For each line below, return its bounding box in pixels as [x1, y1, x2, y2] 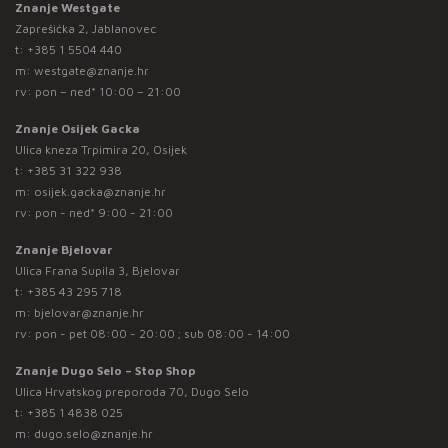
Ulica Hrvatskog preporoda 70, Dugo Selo [15, 383, 249, 399]
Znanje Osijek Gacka [15, 120, 140, 136]
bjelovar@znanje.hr [34, 304, 144, 320]
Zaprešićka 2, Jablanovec [15, 20, 156, 36]
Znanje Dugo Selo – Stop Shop [15, 362, 196, 378]
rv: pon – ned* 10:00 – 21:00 [15, 83, 181, 99]
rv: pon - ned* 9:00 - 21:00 [15, 204, 173, 220]
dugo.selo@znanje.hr [34, 425, 153, 441]
